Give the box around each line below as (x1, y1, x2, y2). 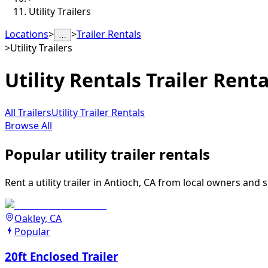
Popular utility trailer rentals (5, 144, 210, 164)
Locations (5, 28, 48, 41)
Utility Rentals (5, 67, 141, 93)
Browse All (5, 118, 52, 132)
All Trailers (5, 105, 51, 119)
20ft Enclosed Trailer (5, 249, 118, 264)
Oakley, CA (14, 211, 62, 225)
